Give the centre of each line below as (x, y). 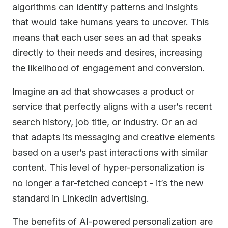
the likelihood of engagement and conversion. (108, 68)
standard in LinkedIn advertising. (81, 198)
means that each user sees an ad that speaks (107, 37)
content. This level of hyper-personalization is (108, 168)
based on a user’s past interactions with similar (110, 152)
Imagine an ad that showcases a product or (103, 91)
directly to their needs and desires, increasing (107, 53)
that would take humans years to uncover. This (110, 22)
